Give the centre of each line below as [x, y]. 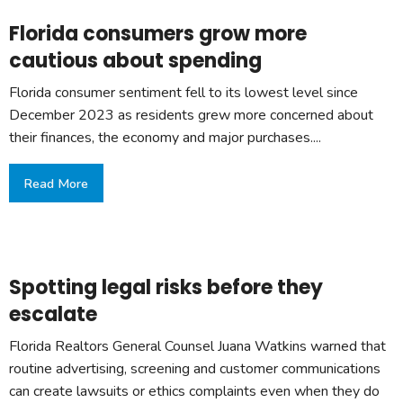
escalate [53, 314]
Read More [56, 183]
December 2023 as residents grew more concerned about [191, 116]
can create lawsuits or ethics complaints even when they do [194, 391]
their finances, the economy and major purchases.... [165, 138]
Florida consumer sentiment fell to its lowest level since [184, 93]
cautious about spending [135, 61]
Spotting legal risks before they [166, 287]
